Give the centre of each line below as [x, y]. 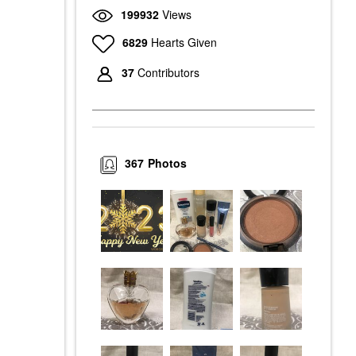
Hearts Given [184, 42]
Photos [168, 163]
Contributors [168, 73]
